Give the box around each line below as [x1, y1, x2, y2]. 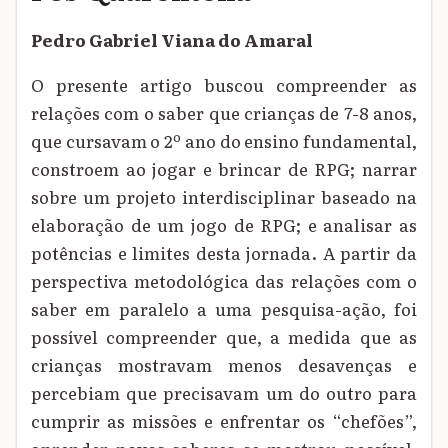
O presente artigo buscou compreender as [31, 72, 417, 98]
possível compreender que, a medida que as [31, 324, 417, 350]
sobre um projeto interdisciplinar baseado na [31, 184, 417, 210]
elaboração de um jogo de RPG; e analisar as [31, 212, 417, 238]
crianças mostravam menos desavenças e [31, 352, 417, 378]
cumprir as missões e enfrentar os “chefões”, [31, 408, 417, 434]
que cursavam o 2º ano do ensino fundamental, [31, 128, 417, 154]
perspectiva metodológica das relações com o [31, 268, 417, 294]
